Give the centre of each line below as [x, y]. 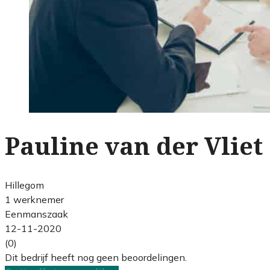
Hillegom [24, 185]
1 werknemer [34, 199]
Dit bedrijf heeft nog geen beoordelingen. [96, 257]
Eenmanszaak [36, 214]
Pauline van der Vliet [134, 146]
